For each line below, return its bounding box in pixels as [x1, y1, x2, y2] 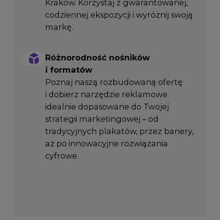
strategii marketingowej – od [45, 114, 159, 124]
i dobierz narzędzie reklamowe [45, 89, 167, 100]
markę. [45, 22, 73, 32]
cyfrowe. [45, 151, 79, 161]
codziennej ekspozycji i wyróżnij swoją [45, 10, 193, 20]
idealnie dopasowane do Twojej [45, 102, 169, 112]
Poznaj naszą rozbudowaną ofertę [45, 77, 183, 87]
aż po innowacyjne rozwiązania [45, 138, 168, 149]
